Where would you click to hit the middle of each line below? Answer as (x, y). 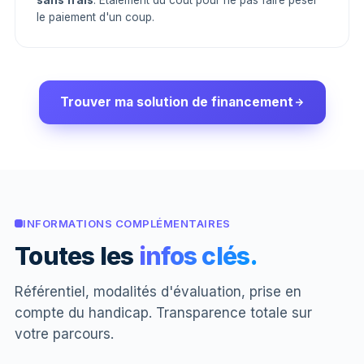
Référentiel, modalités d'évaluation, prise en (158, 292)
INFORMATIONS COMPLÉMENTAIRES (127, 223)
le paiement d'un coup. (95, 17)
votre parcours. (64, 334)
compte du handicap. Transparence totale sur (163, 313)
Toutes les (77, 256)
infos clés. (198, 256)
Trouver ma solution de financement (176, 102)
